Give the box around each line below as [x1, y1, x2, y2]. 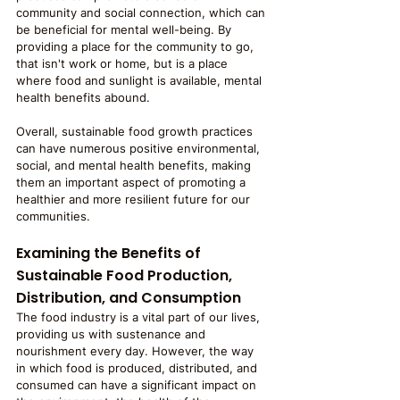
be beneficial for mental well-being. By [16, 22, 235, 37]
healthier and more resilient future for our [16, 192, 254, 206]
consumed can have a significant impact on [16, 378, 260, 392]
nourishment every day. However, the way [16, 344, 257, 358]
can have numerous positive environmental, [16, 141, 263, 155]
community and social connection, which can [16, 5, 269, 20]
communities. [16, 209, 90, 223]
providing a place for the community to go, [16, 39, 257, 54]
